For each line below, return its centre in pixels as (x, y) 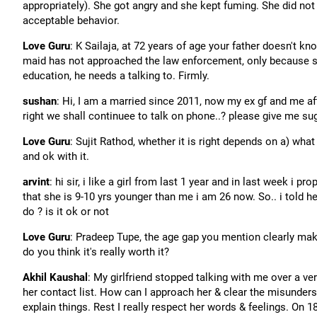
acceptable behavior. (71, 21)
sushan (40, 101)
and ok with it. (56, 156)
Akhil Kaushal (55, 277)
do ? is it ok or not (66, 212)
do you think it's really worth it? (96, 252)
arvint (36, 182)
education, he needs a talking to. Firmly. (116, 76)
